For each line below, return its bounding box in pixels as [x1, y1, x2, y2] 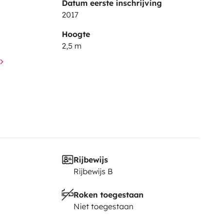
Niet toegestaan [73, 201, 133, 211]
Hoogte [61, 29, 90, 39]
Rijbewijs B [73, 166, 113, 176]
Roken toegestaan [73, 189, 144, 200]
